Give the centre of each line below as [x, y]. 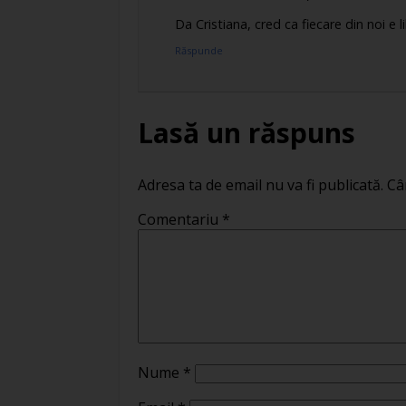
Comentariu [180, 219]
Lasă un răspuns [246, 133]
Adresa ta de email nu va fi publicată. [261, 184]
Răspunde [199, 51]
